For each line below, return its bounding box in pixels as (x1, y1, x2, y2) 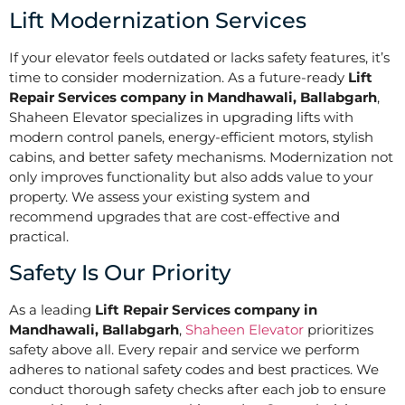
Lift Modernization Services (9, 7, 306, 34)
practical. (9, 228, 69, 246)
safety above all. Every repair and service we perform (9, 340, 360, 358)
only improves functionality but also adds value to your (9, 168, 373, 186)
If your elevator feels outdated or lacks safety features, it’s (9, 49, 390, 67)
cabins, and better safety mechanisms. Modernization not (9, 148, 393, 166)
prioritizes (304, 320, 373, 338)
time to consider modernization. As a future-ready (9, 69, 348, 87)
